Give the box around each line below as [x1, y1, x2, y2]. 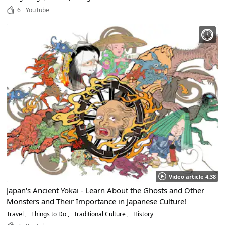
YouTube [26, 6, 50, 15]
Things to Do [30, 209, 68, 218]
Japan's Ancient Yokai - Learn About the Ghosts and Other [7, 185, 205, 195]
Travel [7, 209, 26, 218]
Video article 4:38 [168, 172, 216, 180]
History [132, 209, 154, 218]
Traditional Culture [72, 209, 128, 218]
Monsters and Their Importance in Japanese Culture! [7, 196, 187, 206]
